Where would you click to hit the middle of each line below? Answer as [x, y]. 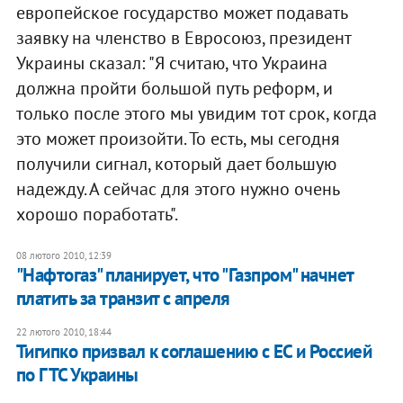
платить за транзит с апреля [123, 298]
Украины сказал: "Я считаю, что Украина [171, 63]
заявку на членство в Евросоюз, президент [183, 37]
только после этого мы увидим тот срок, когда [196, 113]
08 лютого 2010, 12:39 [63, 255]
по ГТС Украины [77, 374]
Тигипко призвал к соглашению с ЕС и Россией [194, 351]
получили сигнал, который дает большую [176, 163]
